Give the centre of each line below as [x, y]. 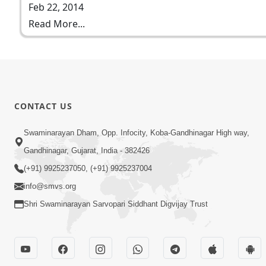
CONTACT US [43, 106]
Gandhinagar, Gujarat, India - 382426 [87, 151]
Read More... [57, 24]
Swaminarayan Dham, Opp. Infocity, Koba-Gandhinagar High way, [137, 133]
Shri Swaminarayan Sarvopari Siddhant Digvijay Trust [116, 204]
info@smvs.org [50, 186]
